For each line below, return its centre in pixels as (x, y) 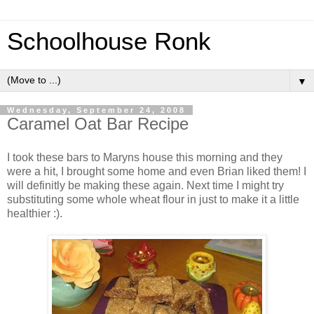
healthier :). (35, 213)
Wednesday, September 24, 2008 (96, 110)
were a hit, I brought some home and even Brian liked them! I (157, 171)
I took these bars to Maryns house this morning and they (145, 157)
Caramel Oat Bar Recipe (98, 124)
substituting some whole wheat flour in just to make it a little (153, 199)
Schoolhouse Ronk (109, 41)
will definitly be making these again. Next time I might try (145, 185)
